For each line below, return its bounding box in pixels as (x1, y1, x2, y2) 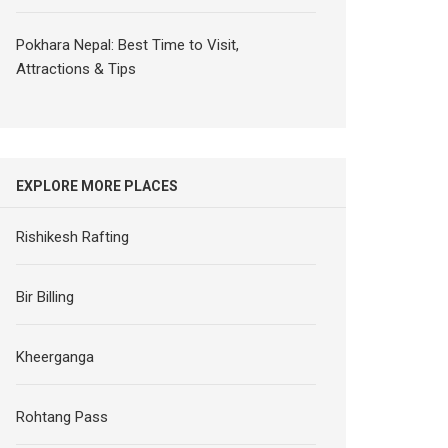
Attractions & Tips (16, 60, 137, 78)
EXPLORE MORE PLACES (16, 178, 179, 194)
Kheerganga (16, 348, 95, 366)
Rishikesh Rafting (16, 228, 130, 246)
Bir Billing (16, 288, 75, 306)
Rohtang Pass (16, 408, 109, 426)
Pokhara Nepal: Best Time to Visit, (16, 36, 240, 54)
